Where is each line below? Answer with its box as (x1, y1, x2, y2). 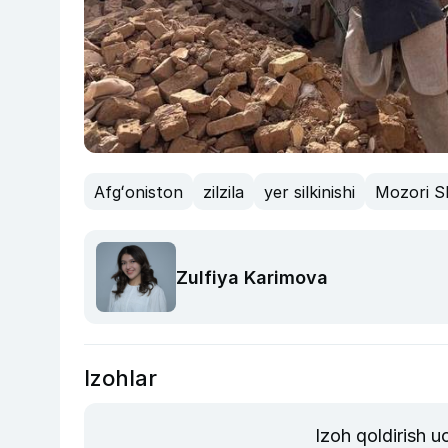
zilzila (203, 181, 244, 202)
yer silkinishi (264, 181, 355, 202)
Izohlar (84, 364, 157, 391)
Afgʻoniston (94, 181, 183, 202)
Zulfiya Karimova (176, 266, 328, 288)
